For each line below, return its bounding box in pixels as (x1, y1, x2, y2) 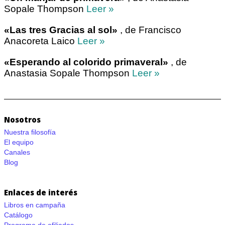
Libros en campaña (4, 201, 65, 209)
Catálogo (4, 211, 33, 219)
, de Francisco (118, 25, 181, 36)
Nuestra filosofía (4, 128, 56, 137)
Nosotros (4, 115, 41, 125)
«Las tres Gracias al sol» (4, 25, 118, 36)
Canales (4, 148, 30, 157)
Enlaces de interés (4, 187, 77, 198)
